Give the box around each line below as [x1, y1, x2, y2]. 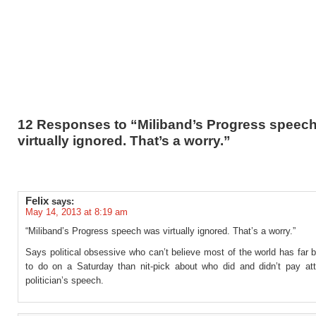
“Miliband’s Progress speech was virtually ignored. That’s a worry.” [25, 226, 296, 236]
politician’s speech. [25, 275, 104, 286]
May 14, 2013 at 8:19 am [25, 207, 128, 217]
